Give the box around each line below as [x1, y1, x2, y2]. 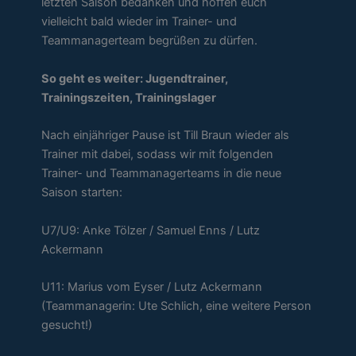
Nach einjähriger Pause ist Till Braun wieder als [41, 128, 290, 143]
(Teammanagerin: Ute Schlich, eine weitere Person [41, 298, 312, 313]
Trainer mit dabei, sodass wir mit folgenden [41, 147, 274, 162]
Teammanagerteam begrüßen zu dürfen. [41, 33, 258, 48]
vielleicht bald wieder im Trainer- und [41, 14, 238, 29]
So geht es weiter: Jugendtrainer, [41, 71, 229, 86]
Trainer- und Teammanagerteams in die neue [41, 166, 282, 181]
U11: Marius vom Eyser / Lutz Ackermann [41, 279, 263, 294]
